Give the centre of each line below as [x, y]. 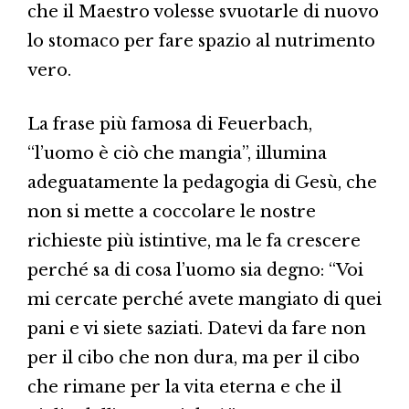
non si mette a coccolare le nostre [172, 211]
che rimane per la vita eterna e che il [184, 387]
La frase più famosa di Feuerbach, [170, 124]
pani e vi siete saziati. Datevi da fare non [197, 328]
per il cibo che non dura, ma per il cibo [194, 357]
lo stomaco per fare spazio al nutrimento [201, 41]
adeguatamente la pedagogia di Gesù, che [202, 182]
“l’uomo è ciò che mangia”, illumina [177, 153]
